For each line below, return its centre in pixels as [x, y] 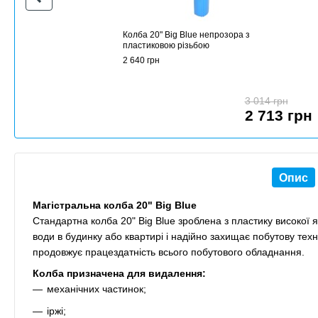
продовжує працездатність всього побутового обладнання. [169, 252]
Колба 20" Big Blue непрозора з [186, 35]
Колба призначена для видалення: [119, 274]
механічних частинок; [97, 289]
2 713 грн [278, 115]
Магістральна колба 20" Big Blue [115, 205]
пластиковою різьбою [166, 45]
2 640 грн [141, 60]
